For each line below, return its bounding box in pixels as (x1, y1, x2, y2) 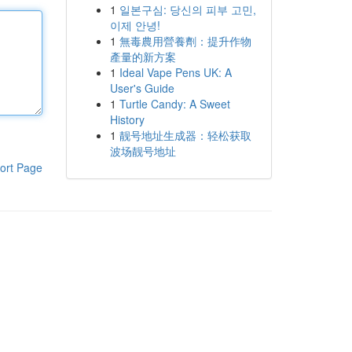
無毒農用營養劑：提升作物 (119, 33, 251, 49)
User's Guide (109, 80, 174, 96)
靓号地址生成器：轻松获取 (119, 127, 251, 143)
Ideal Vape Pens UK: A (119, 64, 232, 80)
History (109, 112, 145, 127)
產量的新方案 (109, 49, 176, 64)
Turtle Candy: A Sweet (119, 96, 230, 112)
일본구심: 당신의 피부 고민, (119, 2, 256, 17)
